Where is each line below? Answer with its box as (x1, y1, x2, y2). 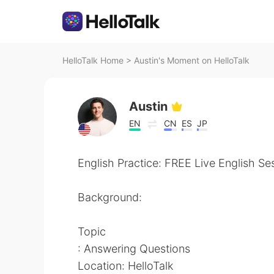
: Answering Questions (78, 242, 190, 255)
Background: (78, 191, 142, 204)
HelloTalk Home (62, 55, 124, 65)
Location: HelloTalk (78, 259, 173, 272)
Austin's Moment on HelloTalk (134, 55, 250, 65)
